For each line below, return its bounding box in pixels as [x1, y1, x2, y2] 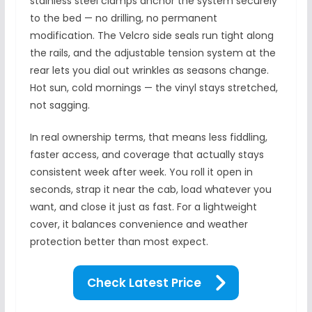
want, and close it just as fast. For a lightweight [29, 199, 257, 214]
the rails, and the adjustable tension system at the [29, 45, 276, 60]
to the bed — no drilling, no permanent [29, 10, 217, 25]
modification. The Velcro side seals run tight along [29, 28, 274, 42]
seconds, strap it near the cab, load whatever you [29, 182, 272, 196]
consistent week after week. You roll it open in [29, 164, 253, 179]
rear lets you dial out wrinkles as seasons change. [29, 63, 269, 77]
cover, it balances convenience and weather [29, 217, 248, 231]
